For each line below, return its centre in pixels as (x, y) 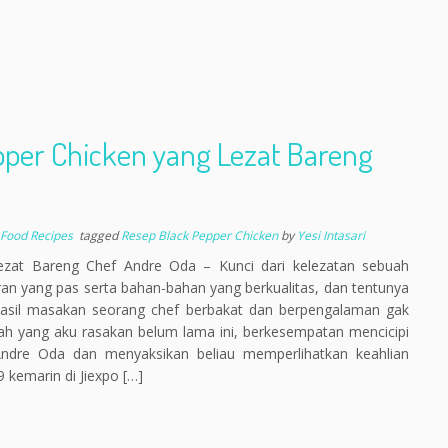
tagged (98, 235)
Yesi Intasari (330, 235)
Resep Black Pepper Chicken (200, 235)
